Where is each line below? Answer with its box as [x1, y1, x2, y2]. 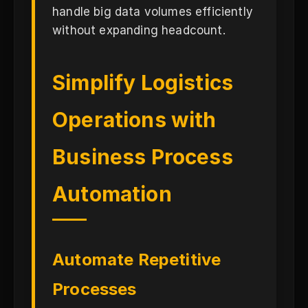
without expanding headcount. [52, 23, 225, 37]
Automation [52, 181, 172, 206]
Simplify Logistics [52, 70, 234, 95]
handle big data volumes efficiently [52, 5, 253, 19]
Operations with [52, 107, 217, 132]
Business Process [52, 144, 233, 169]
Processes [52, 279, 137, 299]
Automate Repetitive [52, 250, 221, 269]
